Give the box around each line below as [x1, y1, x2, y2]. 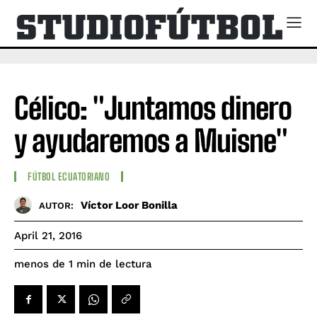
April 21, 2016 [14, 229, 82, 243]
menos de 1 [14, 258, 73, 271]
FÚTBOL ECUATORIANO [28, 171, 110, 183]
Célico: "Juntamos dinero [14, 90, 292, 126]
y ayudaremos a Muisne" [14, 122, 287, 158]
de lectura [99, 258, 152, 271]
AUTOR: [39, 200, 74, 211]
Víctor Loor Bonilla [81, 198, 178, 212]
